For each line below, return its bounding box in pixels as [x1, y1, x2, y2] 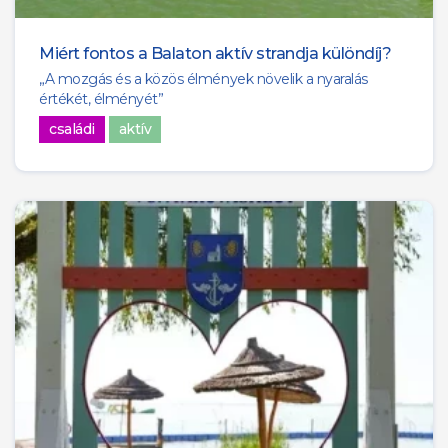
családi [49, 120, 95, 139]
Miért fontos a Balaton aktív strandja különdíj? [39, 44, 392, 64]
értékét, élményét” [39, 90, 164, 109]
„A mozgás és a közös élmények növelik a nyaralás [39, 70, 368, 89]
